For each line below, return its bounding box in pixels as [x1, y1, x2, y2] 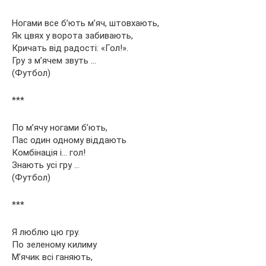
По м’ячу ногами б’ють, [12, 122, 107, 133]
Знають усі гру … [12, 159, 80, 170]
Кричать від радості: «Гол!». [12, 42, 128, 53]
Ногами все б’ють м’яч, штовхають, [12, 17, 159, 28]
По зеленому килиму [12, 239, 97, 250]
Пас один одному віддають [12, 134, 126, 145]
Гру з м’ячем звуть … [12, 55, 96, 66]
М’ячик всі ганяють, [12, 251, 93, 262]
